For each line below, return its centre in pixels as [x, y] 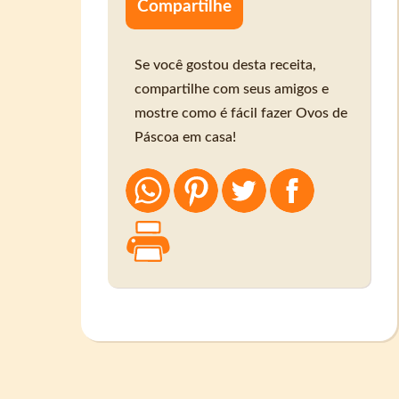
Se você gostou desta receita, [226, 65]
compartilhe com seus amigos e [232, 90]
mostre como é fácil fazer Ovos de [241, 114]
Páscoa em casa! [186, 138]
